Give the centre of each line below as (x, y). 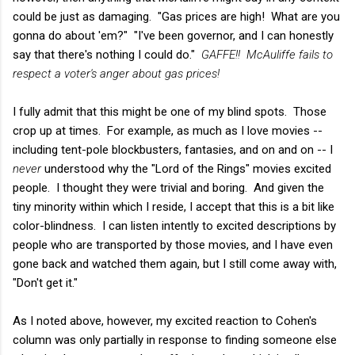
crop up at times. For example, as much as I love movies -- (168, 130)
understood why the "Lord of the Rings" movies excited (186, 168)
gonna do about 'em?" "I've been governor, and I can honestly (173, 35)
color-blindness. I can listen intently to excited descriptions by (174, 225)
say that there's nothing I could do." (107, 54)
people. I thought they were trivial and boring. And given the (168, 187)
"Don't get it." (45, 282)
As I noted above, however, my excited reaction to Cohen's (165, 321)
